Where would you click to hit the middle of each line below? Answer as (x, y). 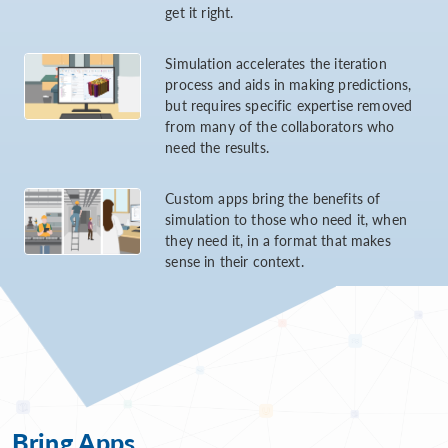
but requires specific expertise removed (289, 105)
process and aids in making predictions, (288, 84)
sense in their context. (234, 261)
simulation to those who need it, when (286, 219)
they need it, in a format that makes (278, 240)
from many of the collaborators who (280, 126)
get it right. (199, 12)
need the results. (217, 147)
